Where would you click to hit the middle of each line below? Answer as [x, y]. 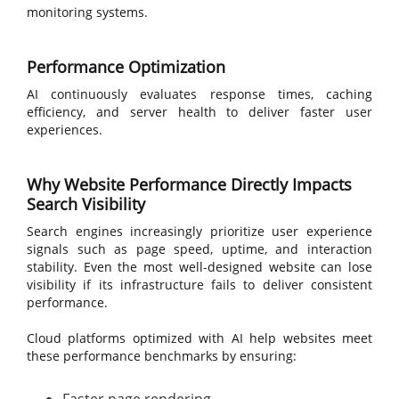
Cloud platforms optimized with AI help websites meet [199, 338]
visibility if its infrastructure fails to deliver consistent [199, 285]
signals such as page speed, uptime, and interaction [199, 249]
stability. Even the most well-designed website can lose [199, 267]
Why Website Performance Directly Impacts [189, 184]
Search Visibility [86, 204]
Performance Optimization [126, 67]
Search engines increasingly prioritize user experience [199, 231]
